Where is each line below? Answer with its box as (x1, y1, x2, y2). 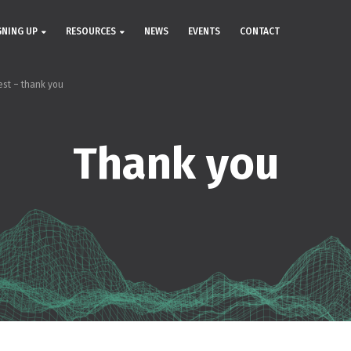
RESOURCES (66, 25, 116, 37)
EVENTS (188, 25, 220, 37)
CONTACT (240, 25, 280, 37)
